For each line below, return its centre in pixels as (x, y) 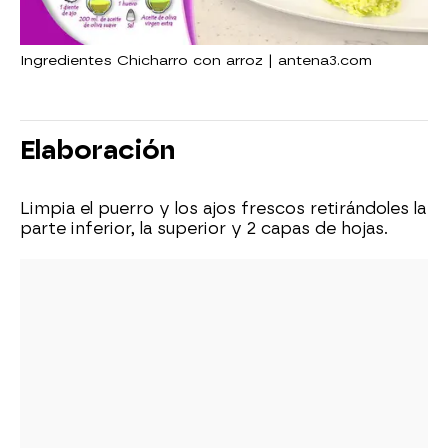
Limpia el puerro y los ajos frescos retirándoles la (223, 209)
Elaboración (97, 150)
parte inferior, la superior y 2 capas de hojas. (204, 229)
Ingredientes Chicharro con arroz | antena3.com (196, 61)
